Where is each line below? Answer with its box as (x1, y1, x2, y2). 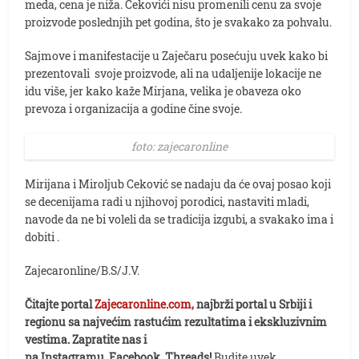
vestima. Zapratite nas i (25, 331, 147, 347)
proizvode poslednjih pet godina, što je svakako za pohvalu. (25, 14, 333, 30)
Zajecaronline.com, (95, 296, 195, 312)
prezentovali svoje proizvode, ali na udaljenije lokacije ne (25, 65, 322, 81)
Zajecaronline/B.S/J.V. (25, 262, 140, 278)
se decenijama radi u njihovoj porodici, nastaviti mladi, (25, 193, 310, 209)
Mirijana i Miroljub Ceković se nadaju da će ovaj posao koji (25, 175, 332, 192)
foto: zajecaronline (131, 138, 228, 154)
